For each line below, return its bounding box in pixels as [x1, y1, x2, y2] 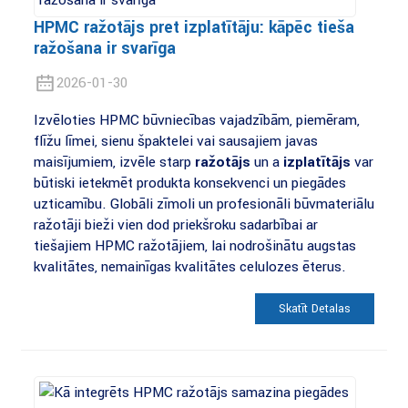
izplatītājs [282, 152, 351, 173]
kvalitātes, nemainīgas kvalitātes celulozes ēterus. [33, 257, 346, 278]
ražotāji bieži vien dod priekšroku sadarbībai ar [33, 215, 318, 236]
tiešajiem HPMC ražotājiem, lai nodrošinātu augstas [33, 236, 356, 257]
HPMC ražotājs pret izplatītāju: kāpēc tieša [33, 16, 354, 40]
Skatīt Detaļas [279, 300, 352, 317]
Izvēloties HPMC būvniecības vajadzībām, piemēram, [33, 110, 360, 131]
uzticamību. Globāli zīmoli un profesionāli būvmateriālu [33, 194, 374, 215]
